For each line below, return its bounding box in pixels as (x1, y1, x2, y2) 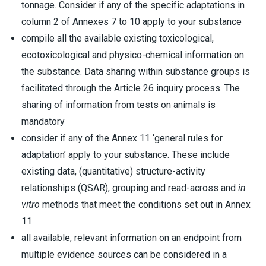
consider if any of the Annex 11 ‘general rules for (21, 132, 223, 144)
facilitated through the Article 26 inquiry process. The (21, 83, 240, 94)
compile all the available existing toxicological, (21, 33, 214, 44)
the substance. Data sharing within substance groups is (21, 66, 250, 77)
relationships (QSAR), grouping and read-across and (21, 182, 238, 194)
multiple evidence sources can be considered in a (21, 249, 227, 260)
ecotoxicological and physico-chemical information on (21, 49, 244, 61)
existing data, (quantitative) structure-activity (21, 166, 205, 177)
